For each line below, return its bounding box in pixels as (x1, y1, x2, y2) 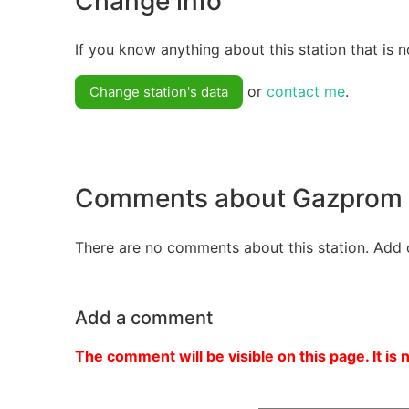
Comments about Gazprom (75, 182, 403, 214)
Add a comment (75, 306, 213, 329)
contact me (267, 82, 345, 101)
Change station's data (89, 83, 228, 101)
